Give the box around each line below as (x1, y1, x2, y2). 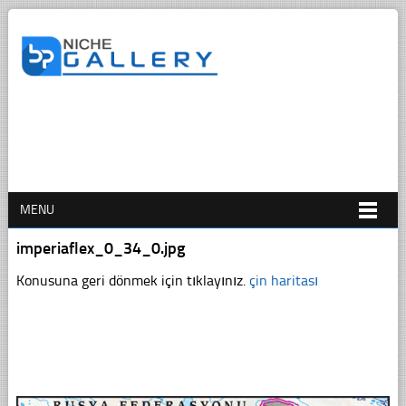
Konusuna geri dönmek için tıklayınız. (15, 271, 249, 289)
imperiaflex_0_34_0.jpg (15, 237, 185, 258)
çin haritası (248, 271, 318, 289)
